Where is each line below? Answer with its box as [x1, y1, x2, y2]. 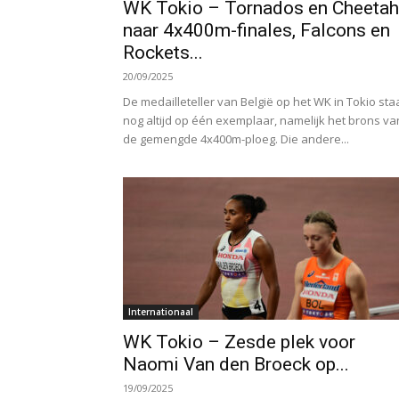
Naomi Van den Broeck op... [123, 354, 349, 375]
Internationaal [128, 305, 193, 318]
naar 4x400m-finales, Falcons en [123, 20, 390, 41]
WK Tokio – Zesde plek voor [123, 331, 355, 353]
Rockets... [123, 42, 203, 63]
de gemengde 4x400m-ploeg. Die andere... [123, 131, 349, 147]
